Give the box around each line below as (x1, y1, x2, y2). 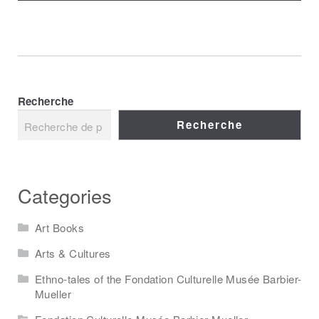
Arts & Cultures (35, 246, 111, 261)
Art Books (35, 219, 84, 235)
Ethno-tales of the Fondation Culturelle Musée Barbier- (35, 271, 302, 287)
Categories (17, 181, 112, 209)
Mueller (35, 286, 72, 302)
